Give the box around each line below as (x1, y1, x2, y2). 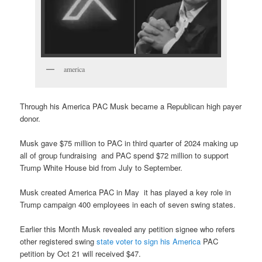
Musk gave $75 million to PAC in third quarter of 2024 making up (20, 137, 239, 149)
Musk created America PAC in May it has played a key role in (20, 186, 232, 198)
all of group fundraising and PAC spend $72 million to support (20, 149, 229, 161)
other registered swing (20, 236, 97, 247)
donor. (20, 112, 41, 124)
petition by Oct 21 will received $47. (20, 248, 142, 259)
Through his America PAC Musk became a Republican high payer (20, 100, 242, 112)
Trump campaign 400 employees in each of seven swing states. (20, 198, 236, 210)
